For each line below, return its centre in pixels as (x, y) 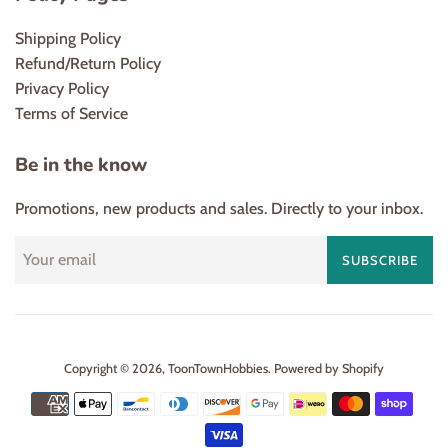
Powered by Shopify (329, 368)
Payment (253, 401)
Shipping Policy (68, 38)
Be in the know (81, 164)
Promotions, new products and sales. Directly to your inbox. (219, 208)
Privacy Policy (62, 88)
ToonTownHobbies (218, 368)
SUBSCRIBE (380, 259)
